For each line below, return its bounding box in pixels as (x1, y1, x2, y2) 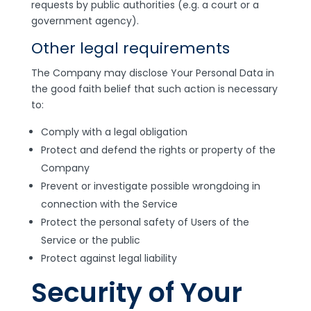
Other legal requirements (31, 37, 230, 59)
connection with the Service (40, 197, 178, 211)
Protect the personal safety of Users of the (40, 215, 249, 229)
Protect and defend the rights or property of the (40, 143, 276, 157)
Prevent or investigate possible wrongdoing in (40, 179, 260, 193)
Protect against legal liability (40, 251, 177, 265)
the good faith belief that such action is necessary (31, 82, 278, 96)
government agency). (31, 14, 139, 28)
